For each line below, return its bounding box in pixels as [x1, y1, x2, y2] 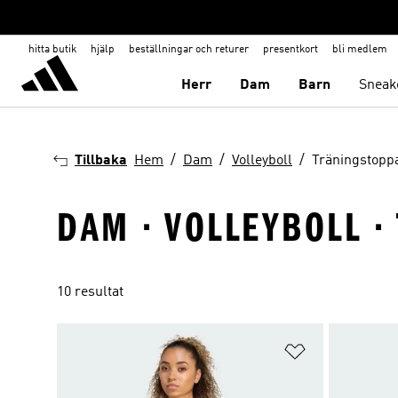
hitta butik [28, 44, 76, 55]
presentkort [263, 44, 318, 55]
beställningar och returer [129, 44, 249, 55]
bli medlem [332, 44, 387, 55]
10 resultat [57, 285, 123, 299]
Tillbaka [75, 154, 127, 168]
